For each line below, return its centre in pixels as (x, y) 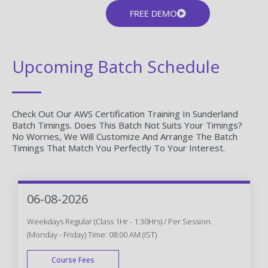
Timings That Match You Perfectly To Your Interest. (118, 147)
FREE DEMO (153, 13)
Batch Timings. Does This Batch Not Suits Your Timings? (127, 125)
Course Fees (73, 260)
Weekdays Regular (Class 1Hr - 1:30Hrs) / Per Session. (120, 221)
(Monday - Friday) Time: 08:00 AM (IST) (92, 234)
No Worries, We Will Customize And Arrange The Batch (125, 136)
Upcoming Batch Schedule (116, 66)
